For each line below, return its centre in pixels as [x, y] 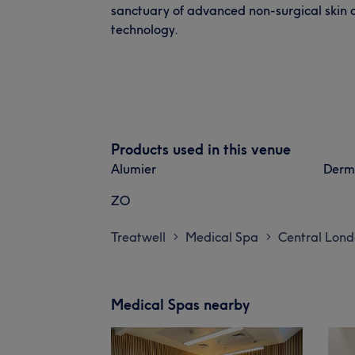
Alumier [134, 168]
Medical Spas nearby [180, 304]
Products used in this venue [201, 149]
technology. [145, 29]
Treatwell [138, 237]
